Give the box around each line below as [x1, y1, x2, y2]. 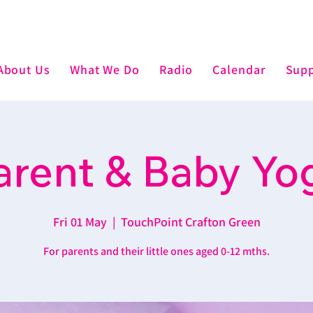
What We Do [69, 61, 140, 78]
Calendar [212, 61, 266, 78]
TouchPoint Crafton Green [120, 214, 261, 230]
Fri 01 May [52, 214, 107, 230]
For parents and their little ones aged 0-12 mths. [43, 244, 270, 259]
